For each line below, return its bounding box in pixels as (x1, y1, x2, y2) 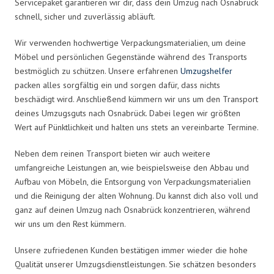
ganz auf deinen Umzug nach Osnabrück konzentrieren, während (15, 204, 250, 215)
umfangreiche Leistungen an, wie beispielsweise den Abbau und (15, 161, 249, 173)
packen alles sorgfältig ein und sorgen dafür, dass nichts (15, 79, 220, 91)
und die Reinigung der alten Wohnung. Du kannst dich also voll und (15, 190, 258, 201)
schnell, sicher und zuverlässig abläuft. (15, 10, 155, 22)
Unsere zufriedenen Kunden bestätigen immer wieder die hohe (15, 244, 248, 256)
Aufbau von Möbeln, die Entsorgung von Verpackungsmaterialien (15, 176, 251, 187)
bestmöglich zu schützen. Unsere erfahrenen (15, 65, 180, 76)
